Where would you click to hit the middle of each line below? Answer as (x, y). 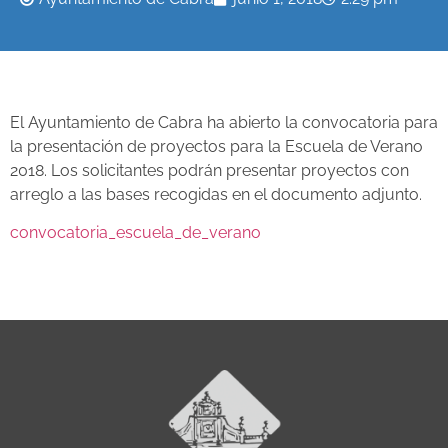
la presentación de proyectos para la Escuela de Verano (216, 146)
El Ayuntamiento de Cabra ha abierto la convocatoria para (224, 122)
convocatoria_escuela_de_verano (135, 233)
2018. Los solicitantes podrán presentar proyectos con (209, 170)
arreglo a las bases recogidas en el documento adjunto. (216, 194)
